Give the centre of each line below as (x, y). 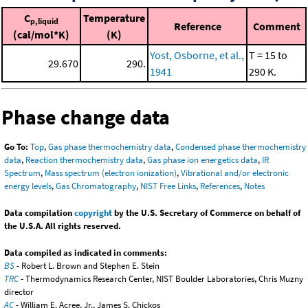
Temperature (114, 18)
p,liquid (44, 21)
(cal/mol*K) (41, 35)
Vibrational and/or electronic (235, 173)
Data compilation (39, 212)
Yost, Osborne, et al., (197, 55)
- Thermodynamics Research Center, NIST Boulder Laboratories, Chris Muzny (161, 278)
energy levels (28, 186)
